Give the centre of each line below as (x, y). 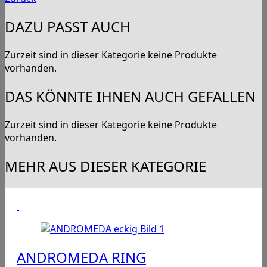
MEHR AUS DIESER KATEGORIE (105, 166)
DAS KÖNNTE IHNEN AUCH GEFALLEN (130, 97)
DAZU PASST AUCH (68, 27)
